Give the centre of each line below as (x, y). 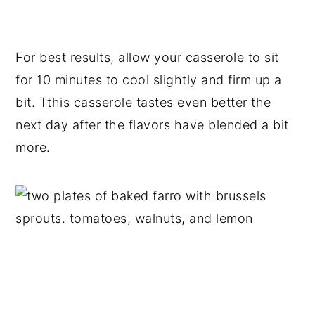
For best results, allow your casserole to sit (147, 57)
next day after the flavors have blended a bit (152, 125)
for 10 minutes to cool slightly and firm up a (149, 80)
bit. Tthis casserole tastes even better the (143, 102)
